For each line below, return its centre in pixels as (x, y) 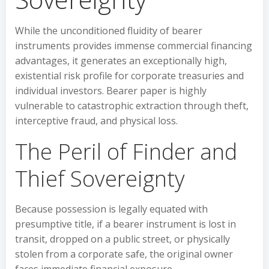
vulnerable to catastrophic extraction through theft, (132, 106)
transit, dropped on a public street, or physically (122, 239)
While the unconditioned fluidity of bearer (109, 31)
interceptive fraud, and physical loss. (96, 121)
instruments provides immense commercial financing (134, 46)
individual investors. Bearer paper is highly (111, 91)
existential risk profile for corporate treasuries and (129, 76)
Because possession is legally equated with (111, 209)
